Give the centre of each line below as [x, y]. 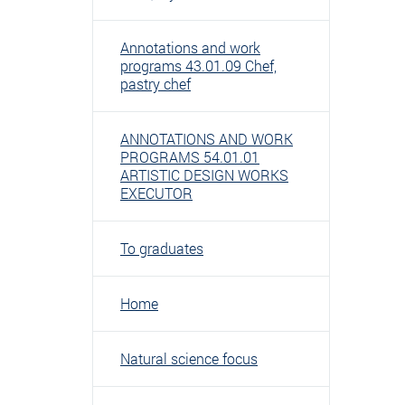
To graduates [162, 248]
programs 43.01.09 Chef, [198, 66]
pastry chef [155, 84]
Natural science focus [189, 358]
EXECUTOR [156, 193]
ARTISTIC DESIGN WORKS [204, 175]
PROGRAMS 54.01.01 [190, 157]
